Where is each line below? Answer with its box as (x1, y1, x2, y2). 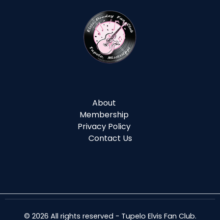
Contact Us (88, 133, 132, 144)
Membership (80, 109, 129, 121)
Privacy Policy (78, 121, 131, 133)
